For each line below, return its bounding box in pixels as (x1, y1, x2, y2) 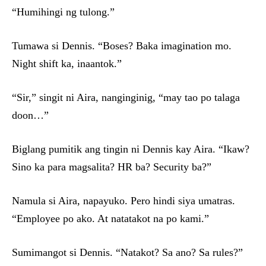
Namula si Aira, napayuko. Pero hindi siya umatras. (12, 195, 235, 207)
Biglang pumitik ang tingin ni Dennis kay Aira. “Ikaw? (12, 143, 249, 156)
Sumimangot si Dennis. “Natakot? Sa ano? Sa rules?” (12, 246, 243, 259)
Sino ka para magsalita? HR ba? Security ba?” (12, 161, 211, 173)
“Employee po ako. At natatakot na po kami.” (12, 213, 209, 225)
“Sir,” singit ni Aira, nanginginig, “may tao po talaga (12, 91, 240, 104)
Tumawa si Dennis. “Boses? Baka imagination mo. (12, 40, 232, 52)
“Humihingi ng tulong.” (12, 6, 115, 18)
